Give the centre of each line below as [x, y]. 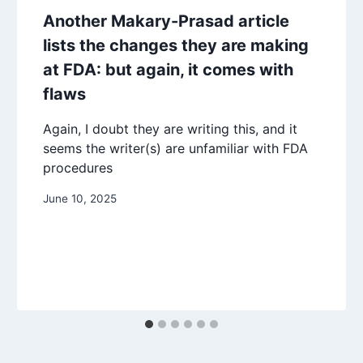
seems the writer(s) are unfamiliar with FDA [176, 149]
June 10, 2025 [80, 199]
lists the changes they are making [176, 46]
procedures [78, 168]
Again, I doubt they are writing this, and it [171, 129]
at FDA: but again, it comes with [169, 70]
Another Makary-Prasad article [167, 21]
